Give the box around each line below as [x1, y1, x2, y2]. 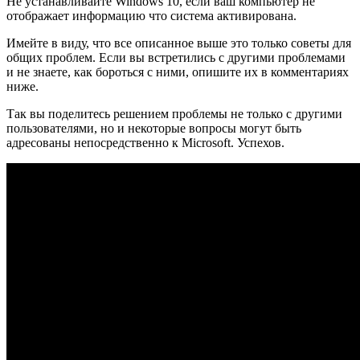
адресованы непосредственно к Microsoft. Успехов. [6, 136, 284, 150]
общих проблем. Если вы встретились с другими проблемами [6, 51, 346, 65]
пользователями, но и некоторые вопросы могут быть [6, 121, 301, 136]
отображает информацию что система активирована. [6, 9, 297, 23]
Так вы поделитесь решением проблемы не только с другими [6, 107, 342, 121]
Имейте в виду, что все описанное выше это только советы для [6, 36, 351, 51]
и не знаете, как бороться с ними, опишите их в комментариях [6, 65, 349, 80]
